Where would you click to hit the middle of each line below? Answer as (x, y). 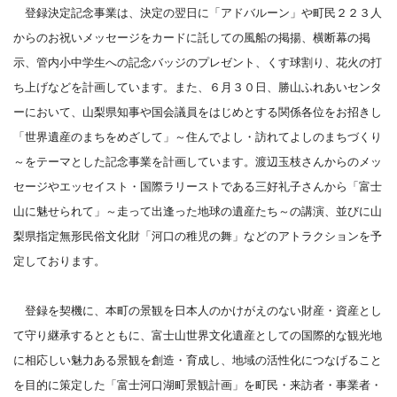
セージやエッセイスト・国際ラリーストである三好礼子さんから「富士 (198, 187)
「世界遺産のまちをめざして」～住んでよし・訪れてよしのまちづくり (198, 137)
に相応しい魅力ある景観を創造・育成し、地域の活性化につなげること (198, 360)
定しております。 (59, 261)
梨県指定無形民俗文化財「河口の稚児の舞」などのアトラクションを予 (198, 236)
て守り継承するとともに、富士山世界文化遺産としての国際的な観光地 (198, 335)
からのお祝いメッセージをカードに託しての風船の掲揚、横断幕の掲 (192, 38)
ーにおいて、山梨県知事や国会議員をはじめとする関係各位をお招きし (198, 112)
